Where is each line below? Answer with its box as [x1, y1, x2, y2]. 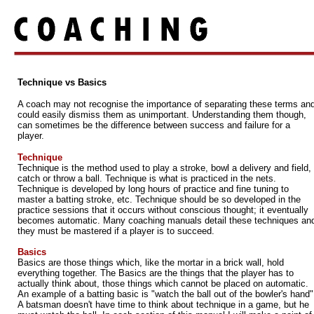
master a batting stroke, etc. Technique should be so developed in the [18, 194, 301, 205]
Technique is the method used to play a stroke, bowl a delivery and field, [18, 163, 311, 173]
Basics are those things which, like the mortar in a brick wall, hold [18, 257, 284, 268]
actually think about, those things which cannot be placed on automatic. [18, 278, 308, 289]
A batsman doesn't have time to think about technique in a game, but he [18, 299, 309, 310]
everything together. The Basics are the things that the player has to [18, 268, 294, 278]
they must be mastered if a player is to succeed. [18, 226, 214, 236]
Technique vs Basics [18, 77, 107, 88]
